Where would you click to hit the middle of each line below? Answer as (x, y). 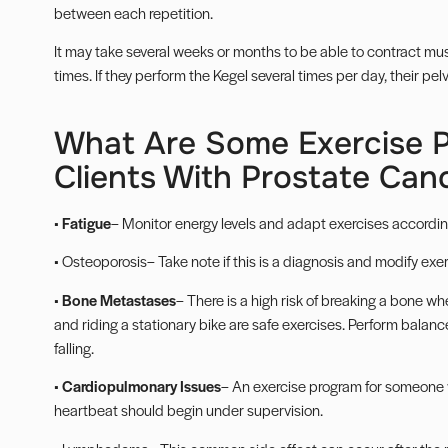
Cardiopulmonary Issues (141, 386)
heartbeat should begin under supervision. (188, 410)
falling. (73, 347)
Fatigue (86, 222)
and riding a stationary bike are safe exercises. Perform (227, 323)
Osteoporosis (104, 261)
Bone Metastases (118, 299)
